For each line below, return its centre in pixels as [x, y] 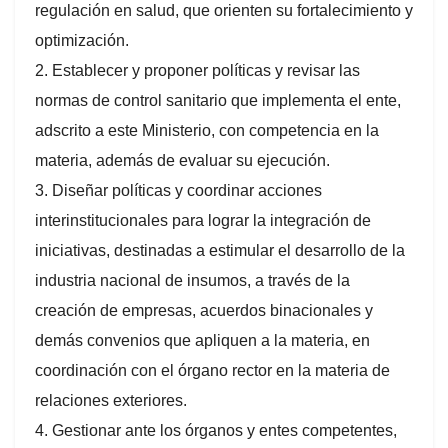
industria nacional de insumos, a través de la [192, 280]
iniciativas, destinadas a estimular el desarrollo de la [220, 250]
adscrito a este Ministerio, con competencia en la [207, 130]
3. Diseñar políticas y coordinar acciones [178, 190]
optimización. [82, 40]
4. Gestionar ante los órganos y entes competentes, [216, 430]
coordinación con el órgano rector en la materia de [212, 370]
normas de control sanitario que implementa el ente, [218, 100]
